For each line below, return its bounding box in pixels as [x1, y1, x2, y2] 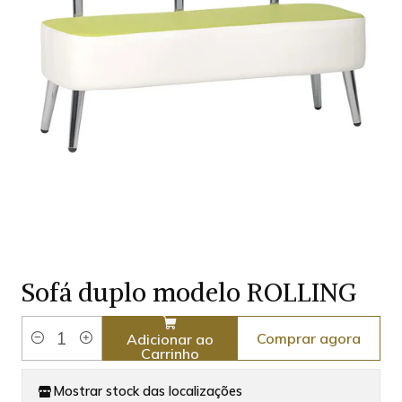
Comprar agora [257, 328, 362, 347]
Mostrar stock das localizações [53, 383, 242, 400]
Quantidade [22, 340, 92, 357]
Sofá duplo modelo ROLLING [22, 275, 356, 309]
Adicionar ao [126, 329, 214, 348]
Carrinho [140, 344, 199, 363]
